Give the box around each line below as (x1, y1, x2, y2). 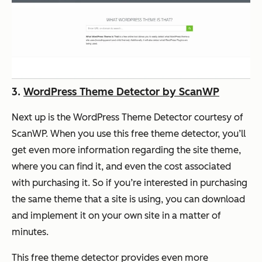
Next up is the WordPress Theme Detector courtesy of (12, 111, 243, 123)
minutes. (12, 226, 51, 237)
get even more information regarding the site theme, (12, 144, 241, 156)
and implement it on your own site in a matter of (12, 209, 221, 221)
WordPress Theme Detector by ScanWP (23, 85, 219, 98)
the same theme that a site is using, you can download (12, 193, 245, 205)
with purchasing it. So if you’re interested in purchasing (12, 177, 247, 188)
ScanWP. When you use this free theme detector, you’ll (12, 127, 246, 139)
